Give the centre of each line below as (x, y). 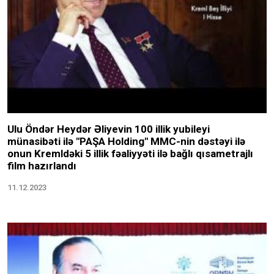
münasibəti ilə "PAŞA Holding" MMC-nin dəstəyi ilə (126, 161)
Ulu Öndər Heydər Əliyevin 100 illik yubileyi (109, 148)
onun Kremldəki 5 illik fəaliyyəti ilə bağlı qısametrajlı (130, 173)
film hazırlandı (42, 185)
